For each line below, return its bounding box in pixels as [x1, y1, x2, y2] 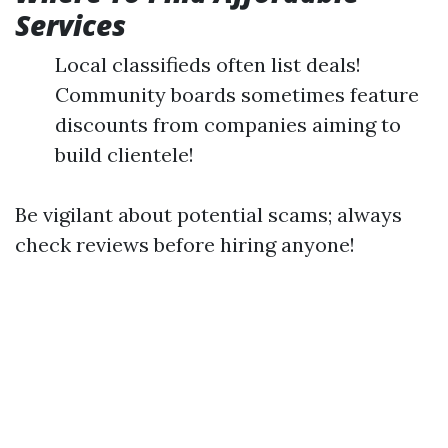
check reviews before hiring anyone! [15, 232, 355, 258]
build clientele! [55, 142, 194, 168]
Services [15, 6, 126, 45]
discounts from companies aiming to [55, 112, 401, 138]
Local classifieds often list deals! [55, 52, 361, 78]
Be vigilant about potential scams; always [15, 202, 402, 228]
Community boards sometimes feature [55, 82, 419, 108]
